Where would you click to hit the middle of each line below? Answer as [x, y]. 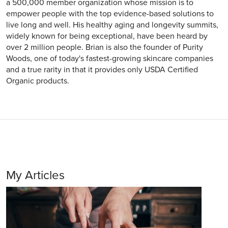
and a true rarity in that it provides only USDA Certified [102, 70]
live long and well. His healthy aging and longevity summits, [112, 25]
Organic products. [38, 81]
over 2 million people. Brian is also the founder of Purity [105, 47]
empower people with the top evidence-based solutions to [110, 14]
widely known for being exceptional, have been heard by [107, 36]
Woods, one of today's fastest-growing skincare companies [110, 59]
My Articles [35, 175]
